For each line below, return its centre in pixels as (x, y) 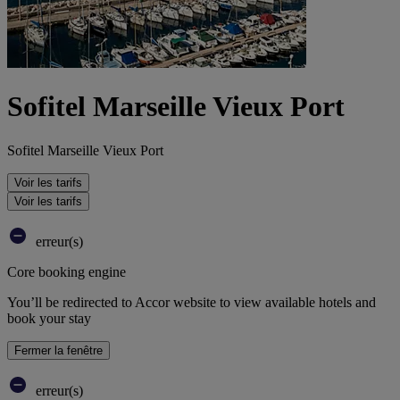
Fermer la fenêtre (58, 350)
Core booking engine (67, 271)
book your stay (49, 318)
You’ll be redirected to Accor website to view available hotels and (192, 302)
